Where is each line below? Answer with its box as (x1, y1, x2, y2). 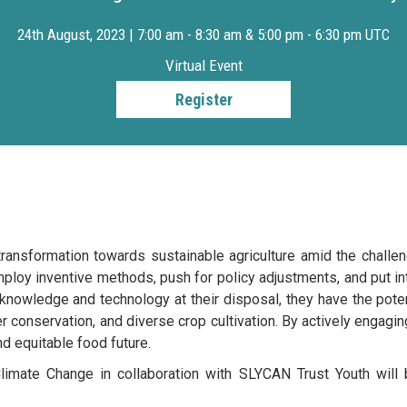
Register (174, 89, 233, 109)
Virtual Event (164, 55, 243, 74)
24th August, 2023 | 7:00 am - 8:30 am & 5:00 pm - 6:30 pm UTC (17, 25, 390, 44)
